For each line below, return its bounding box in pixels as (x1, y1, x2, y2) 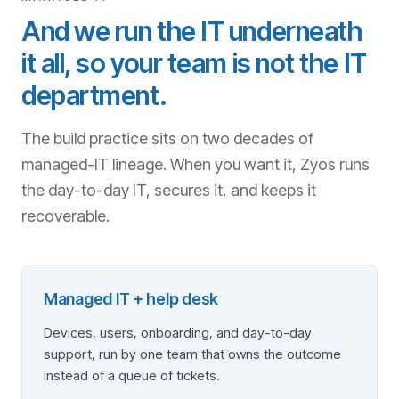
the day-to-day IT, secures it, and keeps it (21, 181, 316, 199)
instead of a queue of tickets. (44, 367, 220, 384)
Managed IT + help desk (44, 289, 219, 308)
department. (21, 79, 167, 111)
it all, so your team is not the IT (21, 47, 367, 79)
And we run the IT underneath (21, 15, 362, 47)
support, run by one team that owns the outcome (44, 346, 341, 362)
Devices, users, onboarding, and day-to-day (44, 324, 312, 341)
